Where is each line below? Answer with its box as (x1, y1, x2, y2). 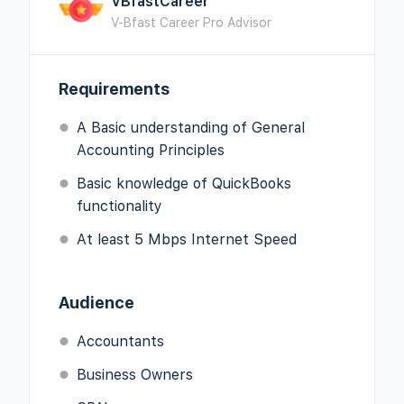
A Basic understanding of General (77, 119, 305, 136)
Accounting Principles (77, 142, 225, 159)
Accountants (77, 333, 164, 350)
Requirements (59, 79, 170, 98)
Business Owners (77, 366, 193, 383)
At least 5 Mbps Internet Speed (77, 231, 297, 248)
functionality (77, 197, 162, 215)
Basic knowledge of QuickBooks (77, 175, 291, 192)
